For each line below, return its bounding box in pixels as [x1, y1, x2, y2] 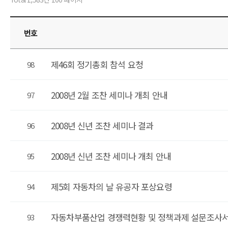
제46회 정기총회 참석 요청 [51, 58, 143, 71]
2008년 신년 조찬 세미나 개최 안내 [51, 150, 172, 162]
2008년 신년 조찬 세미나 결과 [51, 119, 154, 132]
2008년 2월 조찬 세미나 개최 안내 [51, 89, 168, 101]
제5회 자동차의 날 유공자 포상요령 [51, 180, 172, 193]
